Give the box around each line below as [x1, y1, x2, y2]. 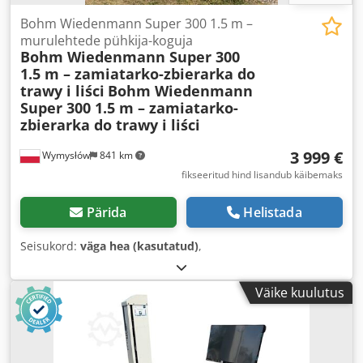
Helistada [243, 203, 302, 222]
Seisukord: [20, 238, 80, 254]
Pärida [86, 203, 127, 222]
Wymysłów [40, 148, 90, 163]
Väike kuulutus [255, 284, 344, 302]
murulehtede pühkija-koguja [20, 32, 193, 50]
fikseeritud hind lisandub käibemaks [181, 168, 343, 182]
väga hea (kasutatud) [80, 238, 199, 254]
